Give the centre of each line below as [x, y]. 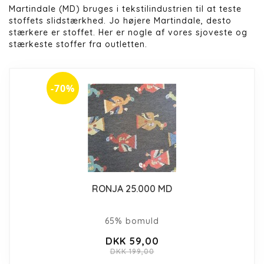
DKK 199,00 [132, 251]
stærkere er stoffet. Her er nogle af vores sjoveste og [128, 32]
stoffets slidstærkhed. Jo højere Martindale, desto [120, 20]
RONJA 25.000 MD [132, 188]
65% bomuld [132, 221]
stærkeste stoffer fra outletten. [78, 44]
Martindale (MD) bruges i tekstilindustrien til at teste [125, 9]
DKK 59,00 [132, 241]
